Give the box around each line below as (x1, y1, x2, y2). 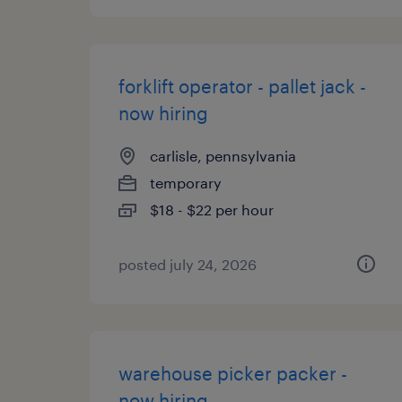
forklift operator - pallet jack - (118, 75, 366, 97)
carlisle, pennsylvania (150, 147, 296, 164)
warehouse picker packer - (118, 363, 347, 384)
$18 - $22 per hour (150, 201, 274, 218)
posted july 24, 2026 (118, 256, 257, 273)
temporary (150, 174, 222, 191)
